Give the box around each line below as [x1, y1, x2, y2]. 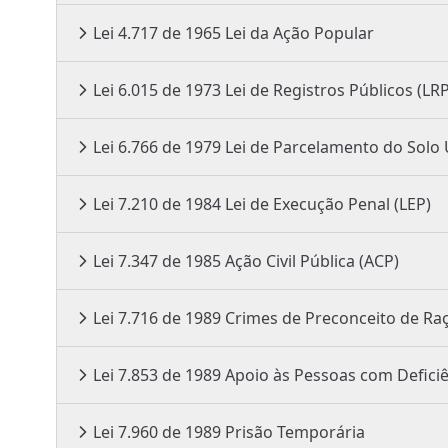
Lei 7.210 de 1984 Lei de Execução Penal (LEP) [225, 193, 431, 215]
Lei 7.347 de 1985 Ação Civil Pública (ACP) [225, 250, 399, 272]
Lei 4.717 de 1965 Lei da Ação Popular [225, 22, 374, 44]
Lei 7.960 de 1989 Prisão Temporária [225, 421, 365, 443]
